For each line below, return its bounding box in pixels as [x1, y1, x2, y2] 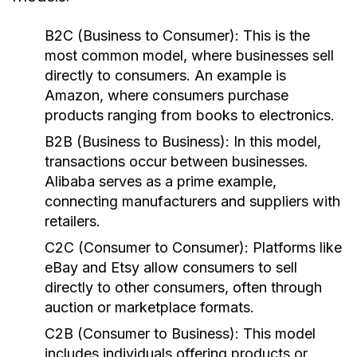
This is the [239, 27, 310, 44]
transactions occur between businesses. [45, 153, 308, 170]
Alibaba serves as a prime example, [45, 173, 277, 190]
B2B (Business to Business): [45, 133, 229, 150]
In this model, [229, 133, 321, 150]
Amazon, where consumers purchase [45, 87, 288, 104]
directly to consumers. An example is [45, 67, 286, 84]
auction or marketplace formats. [45, 299, 254, 316]
